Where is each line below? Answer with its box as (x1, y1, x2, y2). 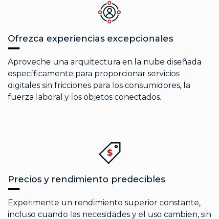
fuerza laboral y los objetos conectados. (8, 92, 161, 102)
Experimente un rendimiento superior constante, (8, 197, 200, 207)
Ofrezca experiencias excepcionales (8, 33, 173, 44)
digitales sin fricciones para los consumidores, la (8, 80, 190, 90)
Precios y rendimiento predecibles (8, 174, 165, 185)
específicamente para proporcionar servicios (8, 68, 179, 78)
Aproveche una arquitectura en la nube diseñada (8, 57, 201, 66)
